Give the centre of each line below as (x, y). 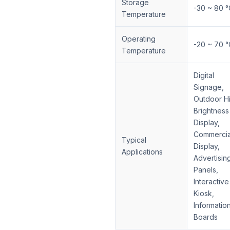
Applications (142, 152)
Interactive (211, 181)
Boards (206, 217)
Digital (204, 75)
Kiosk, (204, 193)
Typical (134, 140)
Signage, (209, 87)
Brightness (211, 111)
